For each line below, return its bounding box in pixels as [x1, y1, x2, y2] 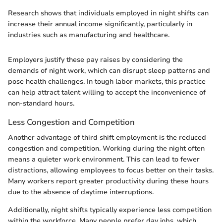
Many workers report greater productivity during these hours [8, 176, 209, 186]
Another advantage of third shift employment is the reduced [8, 132, 206, 142]
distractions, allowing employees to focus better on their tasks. [8, 165, 214, 175]
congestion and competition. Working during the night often [8, 143, 205, 153]
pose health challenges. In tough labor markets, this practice [8, 76, 206, 86]
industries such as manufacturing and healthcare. [8, 30, 169, 40]
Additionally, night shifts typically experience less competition [8, 205, 212, 215]
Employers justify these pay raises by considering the [8, 55, 183, 64]
